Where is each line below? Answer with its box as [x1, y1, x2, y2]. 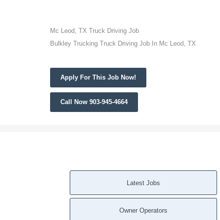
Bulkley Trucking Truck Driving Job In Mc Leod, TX [50, 40, 196, 47]
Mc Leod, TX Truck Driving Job [50, 27, 139, 34]
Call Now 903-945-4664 [60, 98, 128, 106]
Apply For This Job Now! [60, 74, 136, 81]
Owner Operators [119, 207, 167, 214]
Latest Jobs [127, 179, 160, 187]
